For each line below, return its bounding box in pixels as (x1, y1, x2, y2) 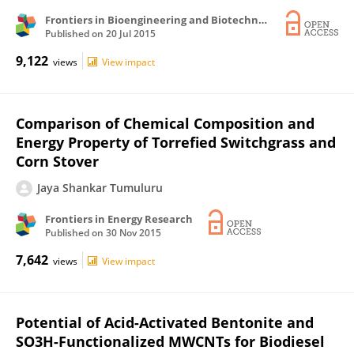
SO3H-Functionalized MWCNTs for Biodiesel (16, 332, 325, 351)
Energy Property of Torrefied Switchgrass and (16, 133, 336, 152)
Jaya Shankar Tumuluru (37, 180, 163, 195)
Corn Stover (16, 152, 99, 171)
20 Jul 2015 (106, 27, 156, 40)
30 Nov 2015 (106, 226, 161, 239)
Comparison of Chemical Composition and (16, 114, 314, 133)
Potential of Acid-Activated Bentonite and (16, 313, 314, 332)
